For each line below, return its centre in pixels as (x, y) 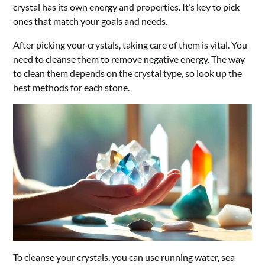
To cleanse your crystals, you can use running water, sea (124, 257)
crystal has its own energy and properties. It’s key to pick (127, 7)
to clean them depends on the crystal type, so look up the (128, 73)
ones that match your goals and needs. (91, 21)
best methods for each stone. (72, 88)
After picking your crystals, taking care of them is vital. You (130, 45)
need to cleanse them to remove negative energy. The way (129, 59)
